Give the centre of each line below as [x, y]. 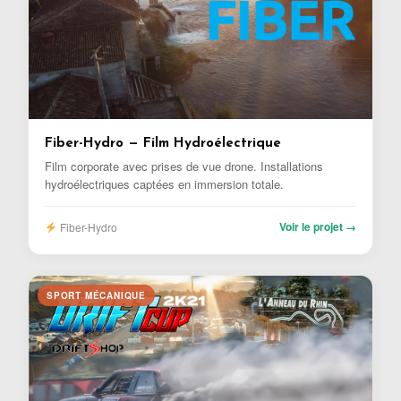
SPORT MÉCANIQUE [96, 295]
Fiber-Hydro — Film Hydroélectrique [163, 143]
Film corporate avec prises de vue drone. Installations [184, 166]
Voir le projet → [318, 226]
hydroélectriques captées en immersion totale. [164, 183]
